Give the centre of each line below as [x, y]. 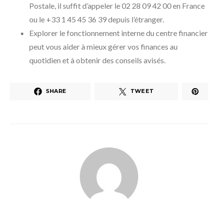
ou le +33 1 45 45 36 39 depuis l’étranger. [97, 19]
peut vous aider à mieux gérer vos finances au [103, 46]
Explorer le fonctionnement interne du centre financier [118, 33]
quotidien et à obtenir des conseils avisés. [97, 60]
